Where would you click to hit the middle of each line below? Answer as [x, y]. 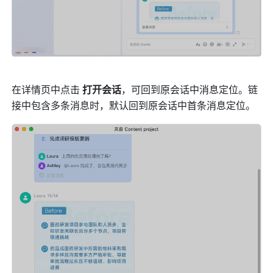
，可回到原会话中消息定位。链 [190, 90]
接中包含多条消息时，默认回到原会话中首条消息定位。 [134, 106]
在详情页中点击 [47, 90]
